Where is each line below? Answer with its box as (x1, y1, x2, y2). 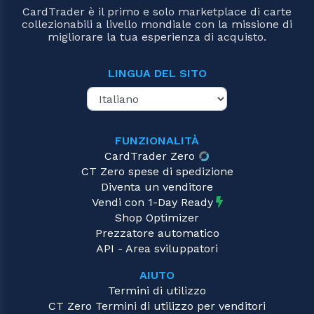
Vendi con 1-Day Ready (91, 196, 213, 210)
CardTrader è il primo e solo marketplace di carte (22, 5, 292, 19)
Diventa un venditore (101, 180, 213, 194)
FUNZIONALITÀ (115, 134, 199, 148)
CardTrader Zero (104, 149, 195, 163)
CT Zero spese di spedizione (81, 165, 233, 179)
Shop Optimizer (115, 211, 199, 225)
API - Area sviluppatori (96, 242, 218, 256)
